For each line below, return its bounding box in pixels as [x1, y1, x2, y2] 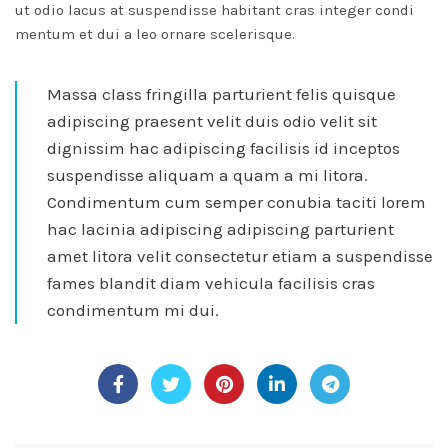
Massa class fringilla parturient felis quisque [47, 84, 396, 105]
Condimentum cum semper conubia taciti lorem [47, 192, 426, 213]
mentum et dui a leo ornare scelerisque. [15, 25, 295, 44]
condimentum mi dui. [47, 300, 219, 321]
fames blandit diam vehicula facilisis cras [47, 273, 375, 294]
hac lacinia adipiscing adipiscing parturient [47, 219, 394, 240]
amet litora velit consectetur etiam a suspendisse [47, 246, 433, 267]
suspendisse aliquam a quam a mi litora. [47, 165, 368, 186]
